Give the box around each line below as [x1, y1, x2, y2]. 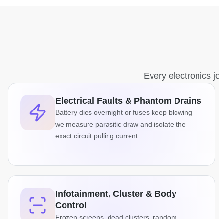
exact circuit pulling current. [55, 132, 140, 140]
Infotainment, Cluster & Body [55, 189, 176, 199]
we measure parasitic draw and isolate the [55, 120, 186, 129]
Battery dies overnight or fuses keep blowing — [55, 109, 201, 117]
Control [55, 200, 87, 211]
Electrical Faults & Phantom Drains [55, 96, 201, 106]
